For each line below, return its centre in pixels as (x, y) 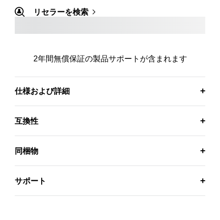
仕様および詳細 (42, 91)
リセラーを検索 (61, 12)
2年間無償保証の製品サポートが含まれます (110, 59)
